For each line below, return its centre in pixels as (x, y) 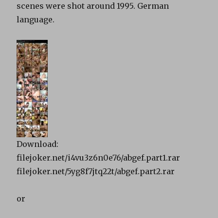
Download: (38, 144)
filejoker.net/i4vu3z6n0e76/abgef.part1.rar (99, 157)
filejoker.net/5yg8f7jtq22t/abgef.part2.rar (96, 171)
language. (36, 19)
